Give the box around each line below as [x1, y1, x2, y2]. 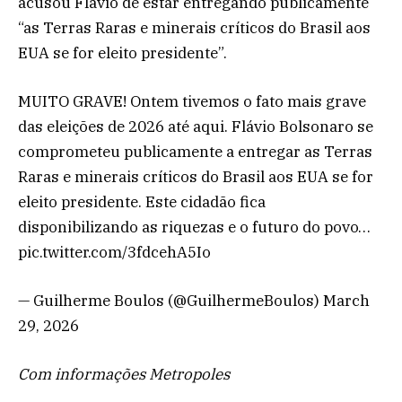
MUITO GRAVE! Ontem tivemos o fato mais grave [18, 92, 366, 112]
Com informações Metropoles [18, 364, 230, 385]
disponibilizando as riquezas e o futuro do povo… [18, 217, 371, 238]
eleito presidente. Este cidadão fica [18, 192, 266, 213]
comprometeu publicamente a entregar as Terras [18, 142, 372, 162]
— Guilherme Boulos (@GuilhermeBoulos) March [18, 291, 370, 311]
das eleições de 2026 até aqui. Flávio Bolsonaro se [18, 117, 373, 137]
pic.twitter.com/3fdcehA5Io [18, 242, 211, 263]
